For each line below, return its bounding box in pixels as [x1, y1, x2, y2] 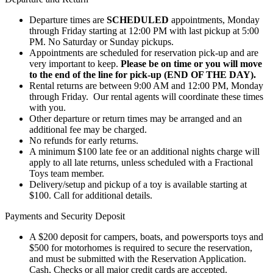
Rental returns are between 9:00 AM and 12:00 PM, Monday [29, 80, 263, 91]
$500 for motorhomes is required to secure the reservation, [29, 242, 252, 253]
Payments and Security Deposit [5, 210, 125, 221]
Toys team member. [29, 168, 104, 179]
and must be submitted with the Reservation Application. [29, 253, 246, 264]
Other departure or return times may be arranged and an [29, 113, 242, 124]
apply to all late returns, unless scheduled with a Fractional [29, 157, 253, 168]
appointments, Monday [169, 14, 260, 25]
